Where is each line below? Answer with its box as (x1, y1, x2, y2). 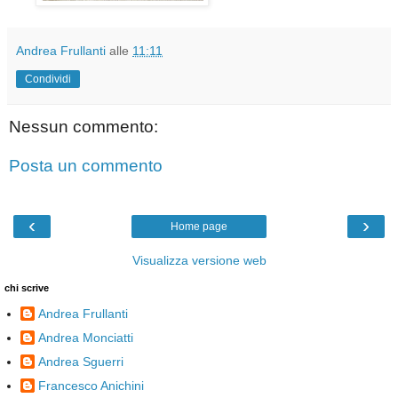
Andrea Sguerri (38, 354, 123, 370)
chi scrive (4, 283, 49, 294)
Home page (171, 220, 227, 234)
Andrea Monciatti (38, 330, 133, 346)
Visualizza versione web (131, 253, 267, 268)
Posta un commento (9, 155, 163, 175)
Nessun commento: (9, 117, 158, 137)
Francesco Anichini (38, 378, 144, 394)
